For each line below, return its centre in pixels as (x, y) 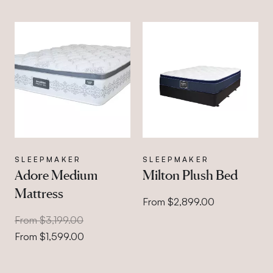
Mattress (39, 193)
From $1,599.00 (49, 236)
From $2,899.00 (178, 201)
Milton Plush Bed (190, 175)
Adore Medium (56, 175)
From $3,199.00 (49, 220)
